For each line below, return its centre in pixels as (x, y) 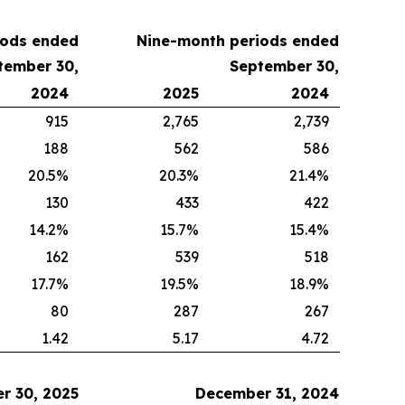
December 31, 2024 (267, 393)
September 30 (282, 66)
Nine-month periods (214, 40)
